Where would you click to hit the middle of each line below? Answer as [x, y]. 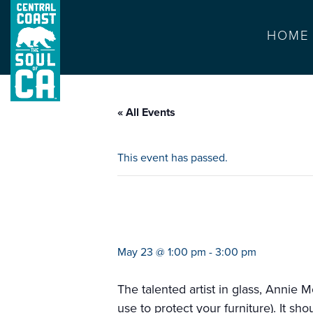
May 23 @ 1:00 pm [162, 252]
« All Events [146, 112]
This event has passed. [173, 158]
